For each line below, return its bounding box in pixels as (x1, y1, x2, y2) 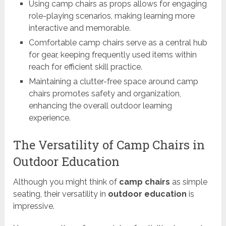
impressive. (13, 201, 55, 211)
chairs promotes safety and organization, (28, 89, 181, 99)
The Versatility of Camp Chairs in (13, 137, 205, 153)
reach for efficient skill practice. (28, 62, 142, 72)
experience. (28, 113, 71, 123)
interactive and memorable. (28, 23, 131, 33)
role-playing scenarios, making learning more (28, 11, 195, 21)
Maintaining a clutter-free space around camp (28, 77, 198, 87)
